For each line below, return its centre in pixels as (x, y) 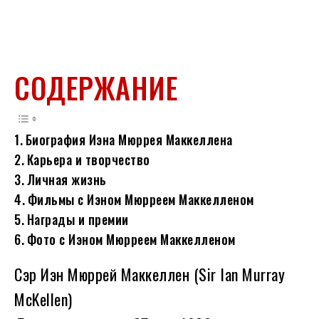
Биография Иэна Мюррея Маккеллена (129, 140)
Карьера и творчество (88, 160)
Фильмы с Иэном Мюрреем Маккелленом (141, 200)
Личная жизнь (67, 180)
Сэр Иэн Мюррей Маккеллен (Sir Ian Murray (150, 274)
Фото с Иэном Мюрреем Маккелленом (131, 240)
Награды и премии (78, 220)
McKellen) (43, 299)
